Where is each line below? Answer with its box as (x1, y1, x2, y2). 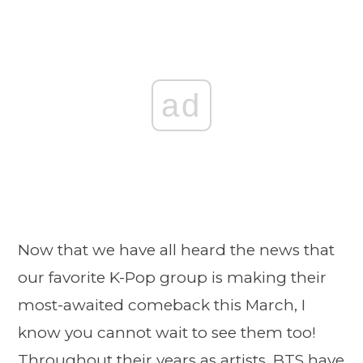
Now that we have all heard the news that (18, 241, 335, 259)
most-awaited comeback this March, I (18, 296, 305, 314)
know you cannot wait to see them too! (18, 323, 316, 342)
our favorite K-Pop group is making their (18, 268, 327, 287)
